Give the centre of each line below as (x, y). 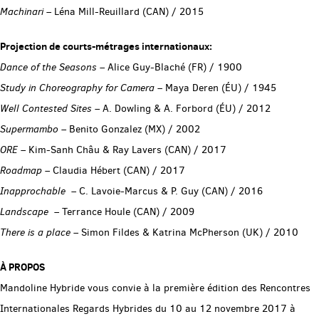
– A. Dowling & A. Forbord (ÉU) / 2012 (181, 109)
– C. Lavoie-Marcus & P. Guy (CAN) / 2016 (164, 191)
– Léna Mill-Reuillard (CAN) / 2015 (124, 12)
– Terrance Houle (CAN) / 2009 (121, 212)
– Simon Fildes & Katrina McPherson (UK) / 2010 (184, 232)
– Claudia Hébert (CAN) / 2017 (114, 171)
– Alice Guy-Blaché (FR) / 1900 (171, 67)
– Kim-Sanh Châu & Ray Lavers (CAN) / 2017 (122, 150)
